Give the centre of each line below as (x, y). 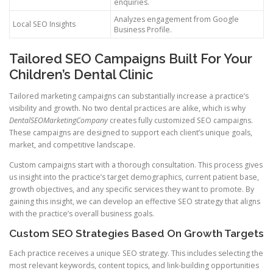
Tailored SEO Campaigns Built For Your (131, 58)
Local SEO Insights (44, 24)
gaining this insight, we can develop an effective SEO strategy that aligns (135, 202)
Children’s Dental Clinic (81, 74)
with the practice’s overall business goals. (82, 214)
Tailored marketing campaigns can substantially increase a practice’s (129, 96)
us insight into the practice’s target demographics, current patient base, (134, 177)
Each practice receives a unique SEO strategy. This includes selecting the (136, 253)
